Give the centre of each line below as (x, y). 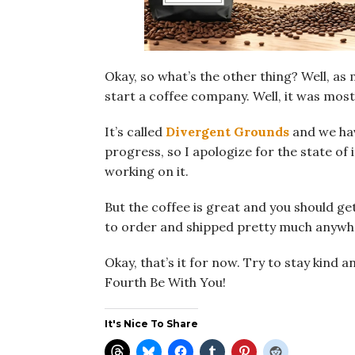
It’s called (135, 132)
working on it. (147, 172)
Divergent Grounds (227, 132)
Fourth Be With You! (165, 282)
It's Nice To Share (151, 324)
